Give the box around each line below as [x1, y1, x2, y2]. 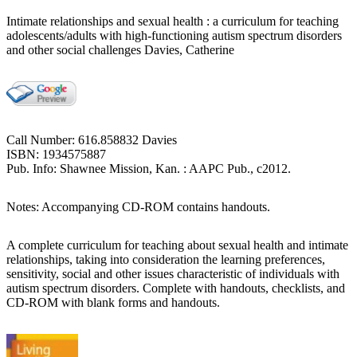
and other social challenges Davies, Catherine [6, 42, 234, 57]
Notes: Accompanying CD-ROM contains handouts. [6, 199, 270, 214]
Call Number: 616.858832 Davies [6, 132, 177, 147]
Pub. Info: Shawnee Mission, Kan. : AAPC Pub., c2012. [6, 161, 291, 175]
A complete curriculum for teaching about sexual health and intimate [6, 237, 348, 252]
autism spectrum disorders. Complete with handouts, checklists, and [6, 280, 345, 295]
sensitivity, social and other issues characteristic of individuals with [6, 266, 339, 280]
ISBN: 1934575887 [6, 147, 106, 161]
